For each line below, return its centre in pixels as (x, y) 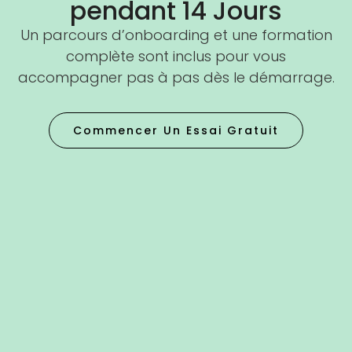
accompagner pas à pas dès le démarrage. (176, 77)
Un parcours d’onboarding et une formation (176, 35)
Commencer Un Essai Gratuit (176, 131)
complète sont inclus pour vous (176, 56)
